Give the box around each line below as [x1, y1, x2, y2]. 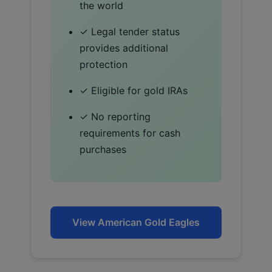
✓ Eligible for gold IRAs [80, 84, 188, 97]
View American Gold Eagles [72, 216, 200, 228]
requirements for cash [80, 126, 180, 139]
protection [80, 58, 127, 70]
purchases [80, 143, 126, 155]
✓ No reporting [80, 110, 151, 123]
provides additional [80, 41, 168, 54]
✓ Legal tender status [80, 25, 180, 38]
